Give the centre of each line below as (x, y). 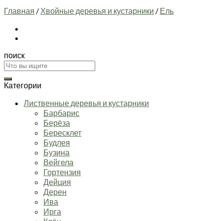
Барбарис (61, 112)
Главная (19, 10)
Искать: (17, 64)
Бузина (56, 152)
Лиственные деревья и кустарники (86, 103)
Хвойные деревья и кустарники (97, 10)
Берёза (57, 122)
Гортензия (62, 172)
